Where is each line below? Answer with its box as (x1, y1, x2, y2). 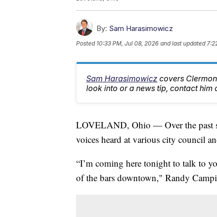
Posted (76, 40, 96, 47)
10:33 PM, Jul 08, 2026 (96, 40, 158, 47)
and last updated (160, 40, 205, 47)
